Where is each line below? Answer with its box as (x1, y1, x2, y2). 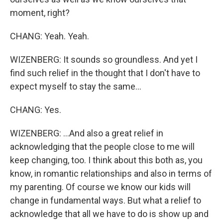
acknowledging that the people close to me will (10, 141, 195, 152)
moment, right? (10, 7, 70, 18)
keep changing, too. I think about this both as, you (10, 155, 203, 165)
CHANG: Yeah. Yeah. (10, 31, 89, 41)
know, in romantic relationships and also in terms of (10, 168, 212, 179)
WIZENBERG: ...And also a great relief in (10, 128, 163, 138)
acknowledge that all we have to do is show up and (10, 209, 209, 219)
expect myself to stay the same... (10, 81, 141, 92)
